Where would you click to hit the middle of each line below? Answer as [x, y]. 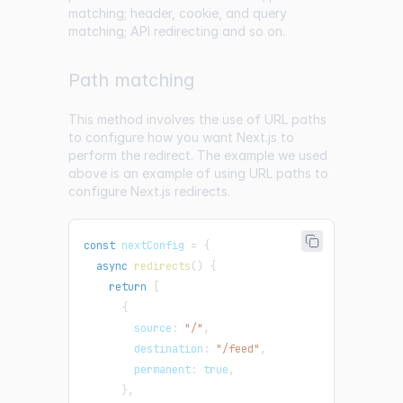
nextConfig [153, 246]
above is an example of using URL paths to [198, 174]
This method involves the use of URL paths [197, 120]
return [128, 287]
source [128, 329]
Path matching [131, 81]
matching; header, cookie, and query [178, 13]
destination [143, 349]
